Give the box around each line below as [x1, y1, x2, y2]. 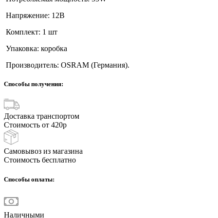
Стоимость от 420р [4, 121, 67, 129]
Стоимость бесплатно [4, 156, 76, 164]
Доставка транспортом [4, 112, 79, 121]
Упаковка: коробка [4, 44, 67, 53]
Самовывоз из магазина [4, 147, 83, 156]
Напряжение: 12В [4, 11, 65, 20]
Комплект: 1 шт [4, 28, 57, 36]
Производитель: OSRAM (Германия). [4, 61, 129, 70]
